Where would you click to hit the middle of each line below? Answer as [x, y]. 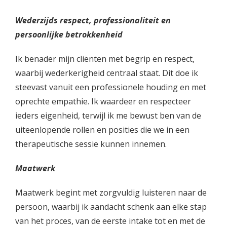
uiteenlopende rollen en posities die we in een [102, 130]
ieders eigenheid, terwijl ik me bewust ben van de [108, 116]
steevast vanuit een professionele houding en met [111, 87]
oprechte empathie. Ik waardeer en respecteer [103, 101]
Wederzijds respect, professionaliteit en [93, 20]
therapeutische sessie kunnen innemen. [91, 144]
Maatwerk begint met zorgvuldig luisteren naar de [111, 193]
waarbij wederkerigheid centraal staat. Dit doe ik [107, 73]
